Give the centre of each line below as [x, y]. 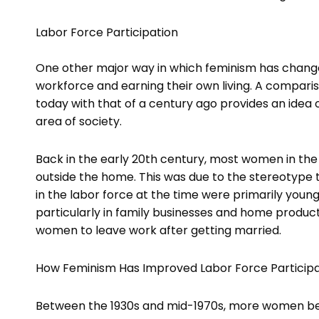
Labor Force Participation [107, 33]
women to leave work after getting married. [158, 231]
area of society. [79, 122]
